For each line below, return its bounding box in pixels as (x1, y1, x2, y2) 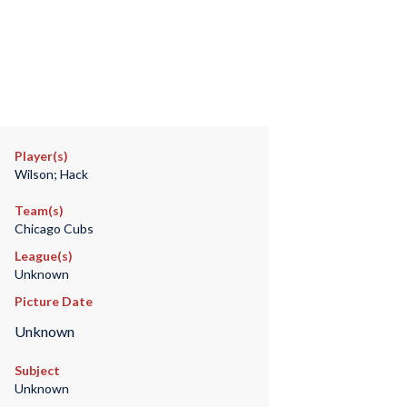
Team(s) (14, 203, 64, 218)
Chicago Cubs (14, 221, 94, 236)
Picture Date (14, 293, 93, 309)
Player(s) (14, 148, 68, 164)
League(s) (14, 248, 73, 263)
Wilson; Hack (14, 166, 88, 182)
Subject (14, 362, 60, 379)
